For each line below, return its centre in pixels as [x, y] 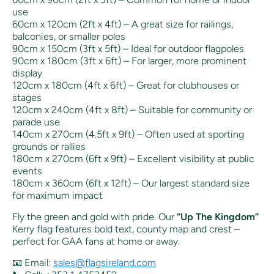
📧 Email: [33, 263]
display [27, 73]
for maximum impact [57, 196]
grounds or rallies [49, 147]
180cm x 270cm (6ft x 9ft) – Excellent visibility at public [133, 159]
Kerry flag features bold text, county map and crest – [126, 229]
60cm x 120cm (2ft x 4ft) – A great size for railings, [123, 24]
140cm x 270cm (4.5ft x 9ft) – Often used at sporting [128, 135]
